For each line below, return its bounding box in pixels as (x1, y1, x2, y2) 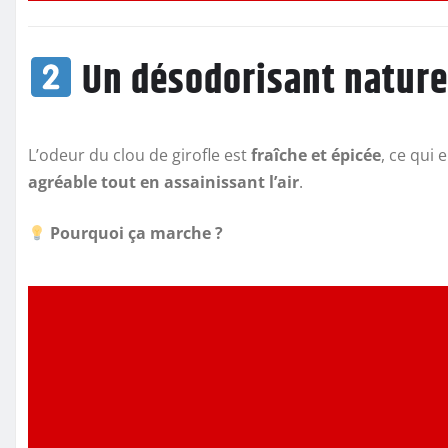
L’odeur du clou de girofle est (28, 144, 251, 167)
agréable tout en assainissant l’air (28, 171, 299, 194)
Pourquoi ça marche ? (50, 222, 224, 245)
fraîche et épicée (251, 144, 381, 167)
